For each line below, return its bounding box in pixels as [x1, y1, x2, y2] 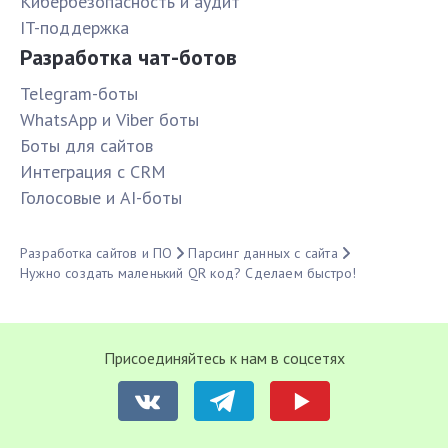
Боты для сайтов [20, 134, 153, 158]
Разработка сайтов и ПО [20, 244, 173, 263]
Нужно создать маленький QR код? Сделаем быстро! [20, 264, 357, 283]
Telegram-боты [20, 82, 138, 106]
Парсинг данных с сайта [188, 244, 338, 263]
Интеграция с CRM [20, 160, 166, 184]
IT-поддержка [20, 16, 129, 40]
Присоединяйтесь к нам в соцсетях [103, 348, 345, 369]
